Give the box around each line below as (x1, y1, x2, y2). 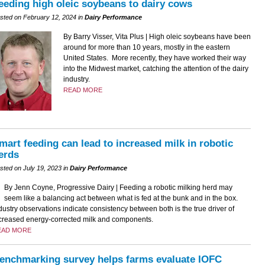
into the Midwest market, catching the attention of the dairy (63, 64, 248, 73)
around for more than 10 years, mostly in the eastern (63, 43, 230, 52)
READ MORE (63, 86, 102, 94)
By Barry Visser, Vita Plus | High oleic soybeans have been (63, 33, 251, 41)
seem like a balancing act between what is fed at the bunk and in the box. (4, 193, 240, 202)
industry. (63, 75, 90, 84)
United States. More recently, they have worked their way (63, 54, 246, 63)
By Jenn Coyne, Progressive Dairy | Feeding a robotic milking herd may (4, 183, 232, 192)
